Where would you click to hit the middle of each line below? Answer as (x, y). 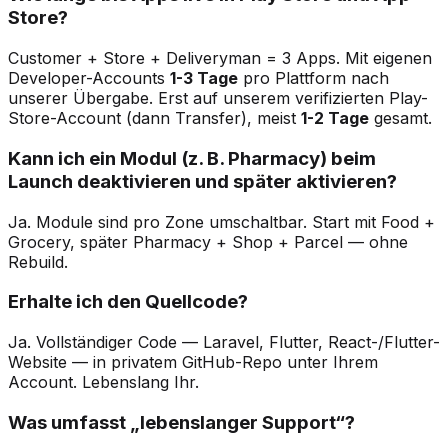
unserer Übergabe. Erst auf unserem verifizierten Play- (218, 98)
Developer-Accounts (89, 78)
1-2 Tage (335, 118)
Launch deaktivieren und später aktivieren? (202, 181)
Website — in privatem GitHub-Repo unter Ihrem (193, 361)
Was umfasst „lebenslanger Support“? (181, 422)
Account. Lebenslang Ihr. (103, 381)
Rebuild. (38, 261)
